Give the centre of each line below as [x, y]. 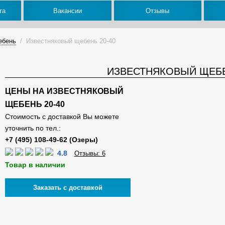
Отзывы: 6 [90, 153]
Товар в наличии [35, 165]
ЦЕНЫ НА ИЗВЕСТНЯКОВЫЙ [64, 91]
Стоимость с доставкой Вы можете [62, 117]
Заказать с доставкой [68, 188]
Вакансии [67, 11]
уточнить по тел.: [33, 128]
